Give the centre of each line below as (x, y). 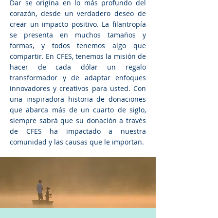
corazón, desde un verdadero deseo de (78, 13)
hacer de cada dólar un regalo (78, 67)
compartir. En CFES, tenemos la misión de (78, 56)
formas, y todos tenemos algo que (78, 45)
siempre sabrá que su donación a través (78, 120)
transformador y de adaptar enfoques (78, 78)
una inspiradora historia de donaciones (78, 99)
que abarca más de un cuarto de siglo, (78, 110)
